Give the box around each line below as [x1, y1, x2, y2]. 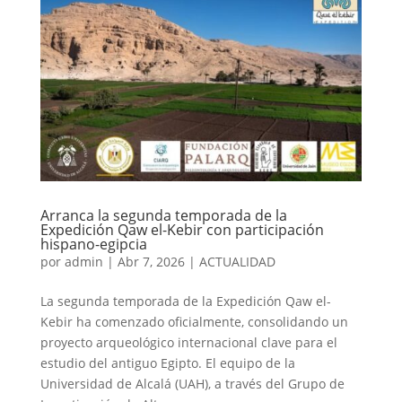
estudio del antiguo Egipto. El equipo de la [39, 354, 295, 371]
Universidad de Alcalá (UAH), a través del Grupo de [39, 374, 345, 392]
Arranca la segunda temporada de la [39, 205, 287, 225]
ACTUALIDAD [198, 252, 275, 270]
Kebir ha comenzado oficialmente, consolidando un [39, 312, 348, 330]
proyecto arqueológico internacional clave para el [39, 333, 337, 351]
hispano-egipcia [39, 233, 147, 254]
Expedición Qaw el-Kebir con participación [39, 219, 324, 240]
